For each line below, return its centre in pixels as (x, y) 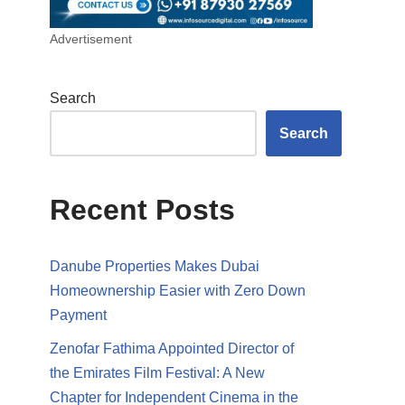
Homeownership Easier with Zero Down (178, 290)
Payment (78, 315)
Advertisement (91, 38)
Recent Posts (142, 209)
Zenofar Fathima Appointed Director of (172, 348)
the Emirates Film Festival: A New (157, 372)
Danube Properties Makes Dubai (155, 266)
